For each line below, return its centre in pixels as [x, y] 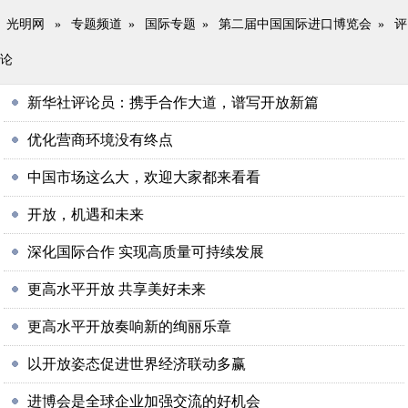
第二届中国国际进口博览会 [295, 24]
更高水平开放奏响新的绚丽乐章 [130, 326]
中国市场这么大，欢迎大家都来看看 [144, 177]
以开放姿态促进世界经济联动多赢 [137, 364]
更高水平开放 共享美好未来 [117, 289]
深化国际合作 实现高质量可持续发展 [146, 252]
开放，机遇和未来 [86, 214]
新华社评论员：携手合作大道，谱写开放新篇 [173, 102]
